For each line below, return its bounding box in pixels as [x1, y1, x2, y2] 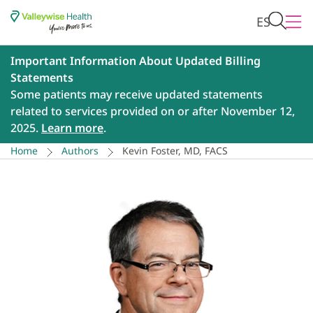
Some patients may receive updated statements [10, 87, 263, 103]
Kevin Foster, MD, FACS [122, 144, 228, 158]
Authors [61, 144, 99, 158]
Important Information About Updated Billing [10, 53, 261, 69]
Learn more [41, 120, 103, 136]
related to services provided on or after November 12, [10, 103, 295, 119]
